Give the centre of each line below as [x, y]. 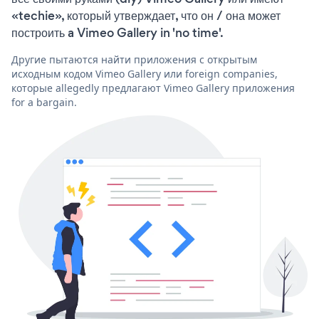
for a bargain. [44, 102]
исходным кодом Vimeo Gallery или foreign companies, [145, 73]
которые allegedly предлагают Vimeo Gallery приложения [153, 88]
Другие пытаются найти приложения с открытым [134, 59]
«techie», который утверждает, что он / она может [146, 15]
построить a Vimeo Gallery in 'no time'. [117, 32]
